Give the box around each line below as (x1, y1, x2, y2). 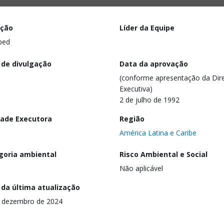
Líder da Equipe (119, 23, 174, 32)
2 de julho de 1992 (119, 94, 179, 104)
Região (119, 113, 144, 123)
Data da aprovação (119, 58, 188, 68)
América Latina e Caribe (119, 127, 196, 137)
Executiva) (119, 83, 152, 93)
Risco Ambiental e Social (119, 149, 207, 159)
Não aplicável (119, 163, 163, 173)
